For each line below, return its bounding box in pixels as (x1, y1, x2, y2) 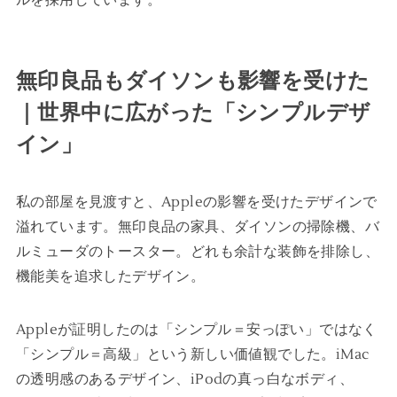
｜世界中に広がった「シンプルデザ (15, 99, 371, 126)
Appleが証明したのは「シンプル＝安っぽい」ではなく (15, 320, 378, 339)
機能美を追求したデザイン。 (15, 267, 206, 285)
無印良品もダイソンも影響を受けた (15, 67, 370, 94)
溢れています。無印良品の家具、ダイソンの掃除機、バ (15, 217, 379, 236)
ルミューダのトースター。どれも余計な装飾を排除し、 (15, 242, 379, 261)
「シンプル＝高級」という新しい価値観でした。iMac (15, 345, 370, 363)
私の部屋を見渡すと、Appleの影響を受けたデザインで (15, 192, 378, 211)
